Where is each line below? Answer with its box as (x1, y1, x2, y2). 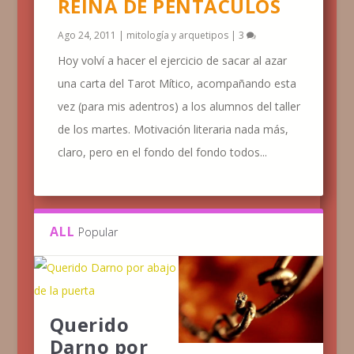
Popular (78, 224, 119, 239)
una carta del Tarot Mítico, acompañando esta (57, 75, 296, 91)
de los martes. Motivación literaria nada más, (57, 121, 288, 137)
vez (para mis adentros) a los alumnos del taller (57, 98, 300, 114)
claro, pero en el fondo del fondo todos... (57, 144, 267, 160)
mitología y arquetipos (126, 28, 228, 42)
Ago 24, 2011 (57, 28, 116, 42)
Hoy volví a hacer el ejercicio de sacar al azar (57, 52, 287, 68)
